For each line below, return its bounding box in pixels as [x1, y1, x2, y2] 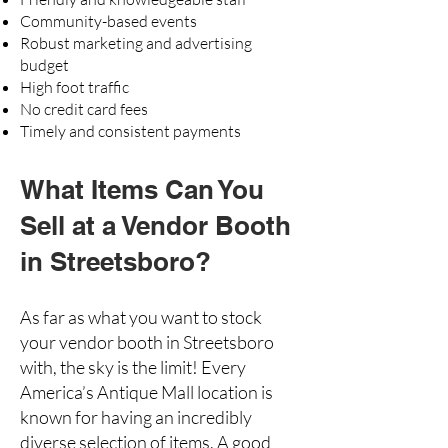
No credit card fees [20, 99, 148, 119]
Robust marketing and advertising [20, 33, 252, 53]
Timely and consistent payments [20, 121, 241, 141]
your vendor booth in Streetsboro [20, 331, 274, 353]
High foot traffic [20, 77, 129, 97]
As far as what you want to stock [20, 306, 262, 328]
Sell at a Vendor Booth [20, 210, 291, 241]
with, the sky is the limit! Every [20, 356, 246, 378]
